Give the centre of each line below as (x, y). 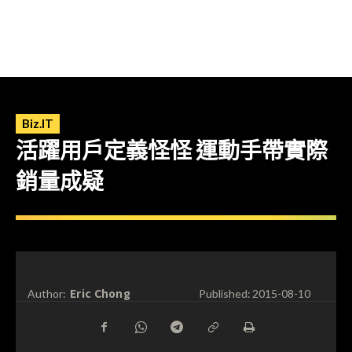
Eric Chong (100, 293)
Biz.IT (38, 123)
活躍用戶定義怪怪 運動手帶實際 (172, 150)
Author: (47, 294)
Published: (224, 294)
